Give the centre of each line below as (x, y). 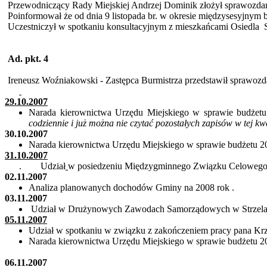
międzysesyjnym (230, 16)
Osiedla (245, 27)
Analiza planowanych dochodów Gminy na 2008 (123, 188)
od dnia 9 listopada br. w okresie (136, 16)
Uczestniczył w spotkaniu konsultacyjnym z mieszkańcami (119, 27)
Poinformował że (40, 16)
